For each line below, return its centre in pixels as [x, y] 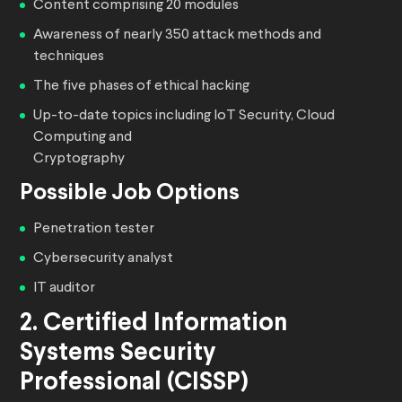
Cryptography [79, 159]
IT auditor [64, 288]
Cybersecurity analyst [103, 259]
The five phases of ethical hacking [141, 87]
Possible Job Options [130, 194]
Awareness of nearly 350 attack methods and [177, 35]
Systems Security [118, 354]
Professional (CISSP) [134, 384]
